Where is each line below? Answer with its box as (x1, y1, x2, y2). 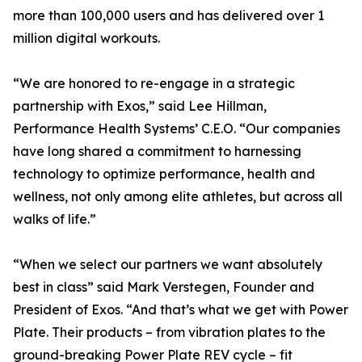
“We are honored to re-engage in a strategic (13, 75, 295, 91)
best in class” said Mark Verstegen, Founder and (13, 279, 314, 295)
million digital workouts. (13, 30, 160, 46)
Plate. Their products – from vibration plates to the (13, 324, 326, 340)
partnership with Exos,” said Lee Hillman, (13, 98, 267, 114)
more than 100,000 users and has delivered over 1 (13, 7, 324, 23)
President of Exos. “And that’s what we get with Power (13, 301, 348, 318)
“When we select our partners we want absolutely (13, 256, 322, 272)
